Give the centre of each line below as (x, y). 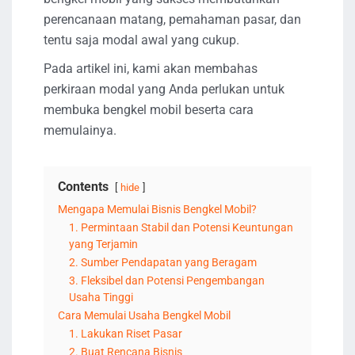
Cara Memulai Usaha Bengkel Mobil (144, 315)
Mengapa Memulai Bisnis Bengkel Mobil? (157, 209)
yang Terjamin (103, 244)
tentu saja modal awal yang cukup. (141, 40)
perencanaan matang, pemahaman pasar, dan (172, 19)
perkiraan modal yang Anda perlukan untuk (164, 89)
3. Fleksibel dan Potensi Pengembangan (167, 281)
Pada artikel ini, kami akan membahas (151, 68)
